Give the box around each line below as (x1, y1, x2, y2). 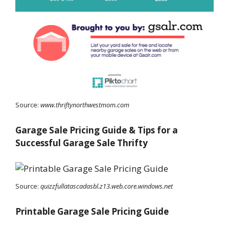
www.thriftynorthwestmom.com (40, 100, 129, 110)
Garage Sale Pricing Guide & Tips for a (15, 124, 178, 136)
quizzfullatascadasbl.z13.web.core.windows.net (40, 181, 173, 191)
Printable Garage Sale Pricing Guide (15, 205, 169, 217)
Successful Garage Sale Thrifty (15, 136, 148, 149)
